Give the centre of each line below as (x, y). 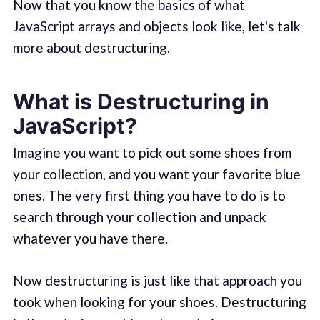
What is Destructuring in (141, 102)
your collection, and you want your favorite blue (156, 174)
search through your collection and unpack (139, 217)
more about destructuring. (91, 47)
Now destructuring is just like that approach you (157, 280)
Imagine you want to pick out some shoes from (152, 153)
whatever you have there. (90, 239)
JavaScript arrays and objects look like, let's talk (156, 26)
